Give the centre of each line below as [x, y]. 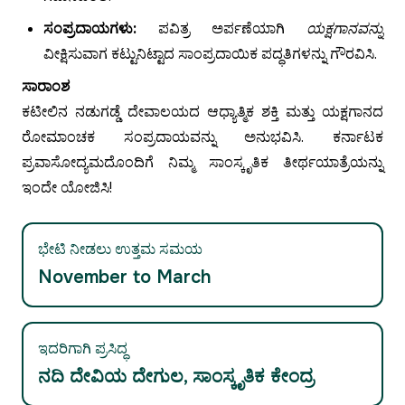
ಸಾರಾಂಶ [46, 87]
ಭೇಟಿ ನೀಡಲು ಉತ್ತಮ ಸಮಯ [120, 250]
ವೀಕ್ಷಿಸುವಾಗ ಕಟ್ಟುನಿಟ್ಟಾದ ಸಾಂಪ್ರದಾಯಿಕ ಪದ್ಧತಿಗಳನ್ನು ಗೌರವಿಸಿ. [210, 54]
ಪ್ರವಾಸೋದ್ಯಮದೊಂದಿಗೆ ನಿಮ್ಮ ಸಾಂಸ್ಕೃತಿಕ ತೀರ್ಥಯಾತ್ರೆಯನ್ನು [202, 163]
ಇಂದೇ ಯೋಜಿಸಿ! [67, 188]
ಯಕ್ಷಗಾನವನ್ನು [345, 29]
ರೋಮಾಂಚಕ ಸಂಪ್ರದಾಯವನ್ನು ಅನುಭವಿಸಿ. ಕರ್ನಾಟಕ [202, 137]
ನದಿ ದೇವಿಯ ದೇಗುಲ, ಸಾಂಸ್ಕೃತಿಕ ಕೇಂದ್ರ [176, 377]
